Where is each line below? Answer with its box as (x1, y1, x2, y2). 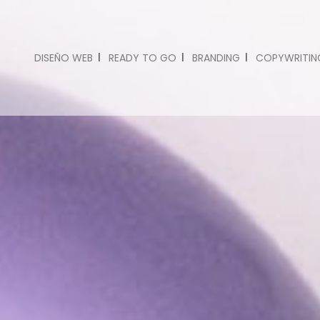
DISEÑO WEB (34, 51, 93, 65)
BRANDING (191, 51, 240, 65)
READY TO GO (108, 51, 176, 65)
